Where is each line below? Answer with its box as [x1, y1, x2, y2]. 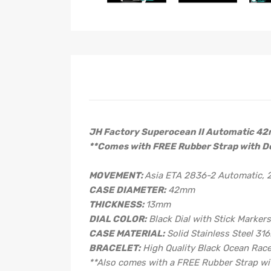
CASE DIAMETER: [89, 184, 166, 195]
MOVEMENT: [89, 169, 143, 181]
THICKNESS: [89, 198, 144, 210]
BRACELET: [89, 242, 140, 253]
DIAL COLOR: [89, 213, 146, 224]
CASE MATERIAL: [89, 227, 165, 239]
